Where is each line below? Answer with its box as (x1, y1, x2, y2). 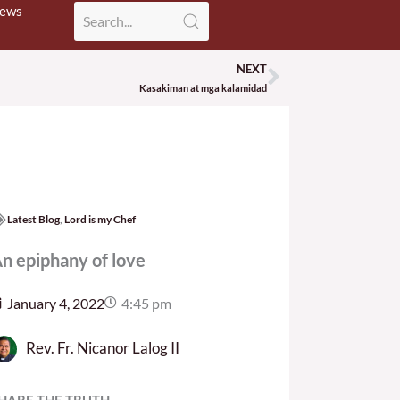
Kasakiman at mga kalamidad (139, 81, 267, 94)
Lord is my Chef (63, 212, 136, 226)
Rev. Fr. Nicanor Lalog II (25, 337, 179, 357)
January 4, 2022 (6, 294, 104, 312)
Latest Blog (6, 212, 60, 226)
